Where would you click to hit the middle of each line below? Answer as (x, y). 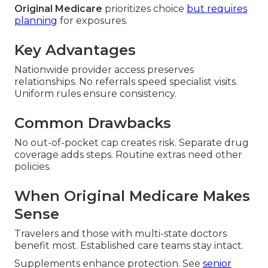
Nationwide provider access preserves (104, 70)
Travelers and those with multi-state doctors (121, 234)
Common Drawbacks (93, 123)
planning (36, 21)
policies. (33, 167)
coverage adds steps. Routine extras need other (128, 155)
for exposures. (92, 21)
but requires (217, 9)
